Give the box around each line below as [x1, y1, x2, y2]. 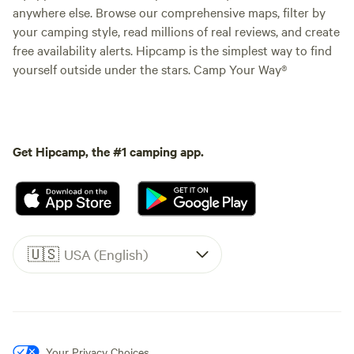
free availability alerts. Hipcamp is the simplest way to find [13, 40, 332, 58]
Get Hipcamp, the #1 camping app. [13, 141, 204, 160]
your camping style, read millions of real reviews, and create [13, 21, 340, 40]
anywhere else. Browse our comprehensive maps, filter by [13, 2, 326, 21]
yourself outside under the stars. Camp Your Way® [13, 59, 287, 77]
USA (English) [64, 245, 148, 264]
